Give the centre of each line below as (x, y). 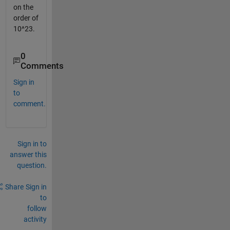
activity (35, 219)
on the (23, 7)
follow (37, 208)
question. (32, 165)
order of (26, 18)
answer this (28, 154)
